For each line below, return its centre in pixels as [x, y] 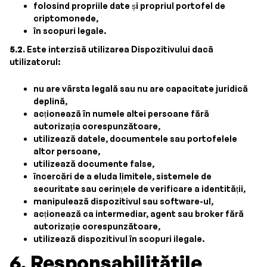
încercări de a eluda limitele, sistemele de [122, 176]
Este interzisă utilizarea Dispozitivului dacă [119, 49]
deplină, [50, 101]
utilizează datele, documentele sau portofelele [135, 139]
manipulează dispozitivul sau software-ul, [123, 201]
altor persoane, [67, 151]
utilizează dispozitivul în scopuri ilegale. [119, 239]
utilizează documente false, [94, 164]
